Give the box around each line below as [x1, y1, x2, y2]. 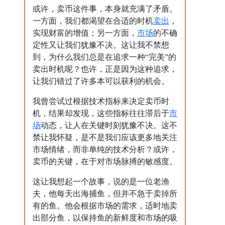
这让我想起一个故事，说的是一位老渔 [33, 177, 169, 186]
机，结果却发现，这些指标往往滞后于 [33, 108, 169, 118]
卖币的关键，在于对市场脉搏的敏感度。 [33, 157, 177, 166]
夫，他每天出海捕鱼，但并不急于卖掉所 [33, 189, 177, 198]
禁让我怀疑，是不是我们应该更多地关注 [33, 133, 177, 142]
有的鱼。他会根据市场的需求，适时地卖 [33, 201, 177, 210]
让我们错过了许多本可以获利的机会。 [33, 76, 169, 85]
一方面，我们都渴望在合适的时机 [33, 16, 153, 25]
